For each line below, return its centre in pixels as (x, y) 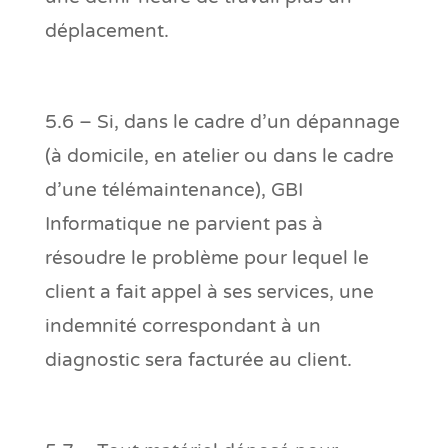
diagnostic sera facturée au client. (198, 359)
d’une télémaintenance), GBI (173, 189)
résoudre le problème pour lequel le (206, 257)
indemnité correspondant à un (182, 325)
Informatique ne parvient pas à (183, 223)
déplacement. (106, 30)
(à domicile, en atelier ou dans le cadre (219, 155)
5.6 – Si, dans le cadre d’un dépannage (222, 121)
